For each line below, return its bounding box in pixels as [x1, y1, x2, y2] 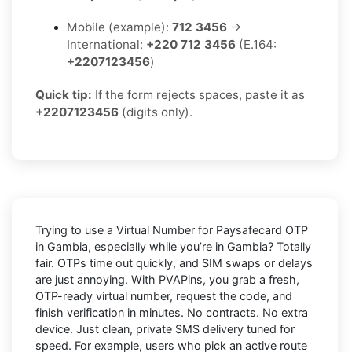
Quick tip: [35, 86, 92, 102]
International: [67, 36, 146, 52]
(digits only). [119, 104, 192, 119]
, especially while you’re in [88, 239, 227, 253]
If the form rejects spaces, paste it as [92, 86, 305, 102]
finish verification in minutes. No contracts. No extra [35, 305, 308, 319]
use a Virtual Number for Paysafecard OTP [85, 222, 308, 236]
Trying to [35, 222, 85, 236]
